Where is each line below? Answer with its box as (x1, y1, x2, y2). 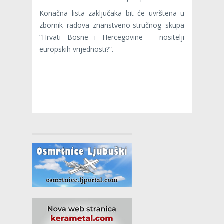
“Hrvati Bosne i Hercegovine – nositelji (39, 32, 184, 42)
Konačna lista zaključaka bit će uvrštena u (39, 8, 184, 18)
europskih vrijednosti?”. (39, 44, 113, 54)
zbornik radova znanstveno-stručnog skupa (39, 20, 184, 30)
